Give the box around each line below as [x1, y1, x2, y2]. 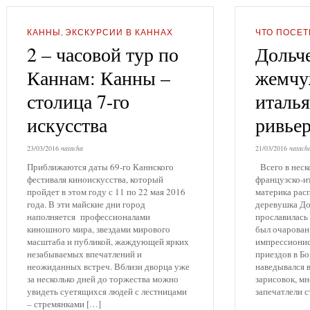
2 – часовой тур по [27, 41, 179, 68]
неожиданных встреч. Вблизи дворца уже [27, 259, 190, 273]
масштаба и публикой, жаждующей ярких [27, 235, 189, 248]
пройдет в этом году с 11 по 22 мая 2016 [27, 185, 185, 198]
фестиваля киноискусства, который [27, 172, 163, 185]
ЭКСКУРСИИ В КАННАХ [65, 27, 173, 37]
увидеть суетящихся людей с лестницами [27, 284, 187, 298]
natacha [61, 143, 83, 153]
